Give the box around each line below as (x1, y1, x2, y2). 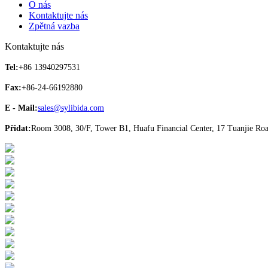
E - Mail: (5, 103, 38, 112)
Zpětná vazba (29, 20, 80, 31)
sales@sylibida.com (38, 103, 104, 112)
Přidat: (5, 123, 31, 133)
